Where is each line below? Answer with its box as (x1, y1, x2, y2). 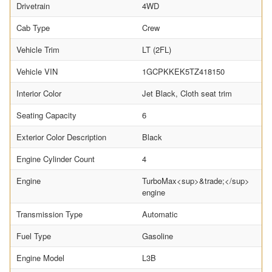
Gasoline (142, 230, 173, 242)
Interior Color (16, 87, 61, 100)
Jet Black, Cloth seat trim (142, 87, 232, 100)
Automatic (142, 208, 178, 220)
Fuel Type (16, 230, 51, 242)
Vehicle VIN (16, 66, 58, 78)
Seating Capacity (16, 109, 76, 121)
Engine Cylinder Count (16, 153, 95, 165)
